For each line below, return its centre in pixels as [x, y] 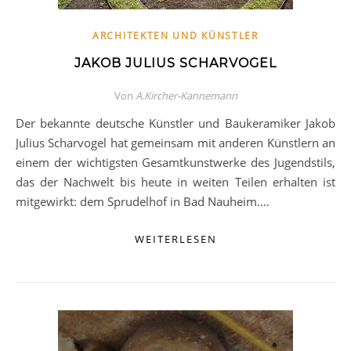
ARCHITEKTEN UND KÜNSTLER [175, 36]
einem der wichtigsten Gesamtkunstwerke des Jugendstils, [175, 162]
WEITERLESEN [175, 239]
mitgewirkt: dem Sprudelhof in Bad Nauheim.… [143, 201]
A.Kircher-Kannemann [186, 96]
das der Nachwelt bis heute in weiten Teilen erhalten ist [175, 182]
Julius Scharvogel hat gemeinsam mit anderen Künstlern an [175, 143]
